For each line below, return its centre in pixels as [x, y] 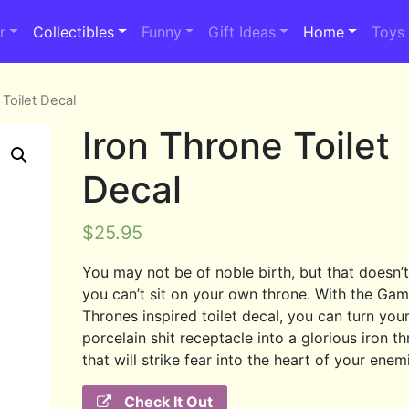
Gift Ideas [242, 31]
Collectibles [73, 31]
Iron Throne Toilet [236, 145]
